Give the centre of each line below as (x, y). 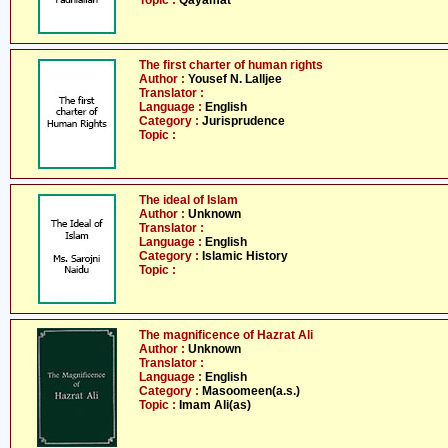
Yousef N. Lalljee (235, 79)
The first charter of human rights (231, 65)
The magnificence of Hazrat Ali (226, 335)
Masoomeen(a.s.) (251, 391)
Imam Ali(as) (215, 405)
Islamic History (245, 256)
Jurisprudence (243, 121)
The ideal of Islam (188, 200)
